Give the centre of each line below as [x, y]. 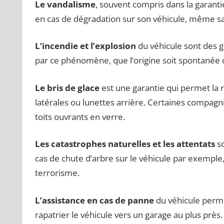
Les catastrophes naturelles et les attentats [125, 144]
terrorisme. [57, 173]
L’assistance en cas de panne [94, 200]
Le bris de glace [67, 87]
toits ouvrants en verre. [80, 116]
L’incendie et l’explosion [85, 46]
